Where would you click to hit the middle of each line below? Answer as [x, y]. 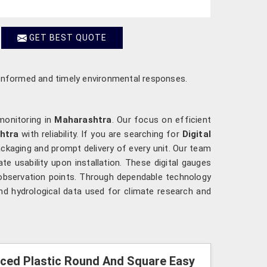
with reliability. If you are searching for [100, 134]
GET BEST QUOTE [67, 37]
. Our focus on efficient [161, 119]
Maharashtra [83, 119]
